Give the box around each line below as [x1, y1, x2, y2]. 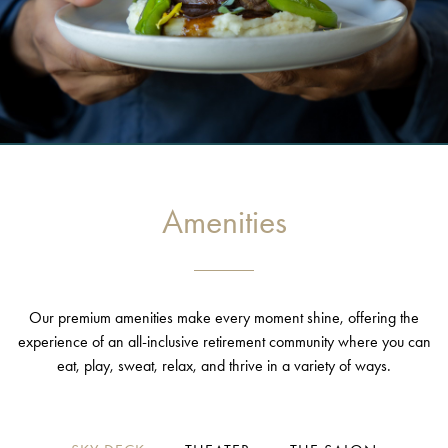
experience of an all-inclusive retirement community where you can [17, 331, 431, 351]
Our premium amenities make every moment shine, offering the [29, 307, 419, 327]
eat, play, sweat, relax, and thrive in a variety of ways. [57, 355, 391, 375]
